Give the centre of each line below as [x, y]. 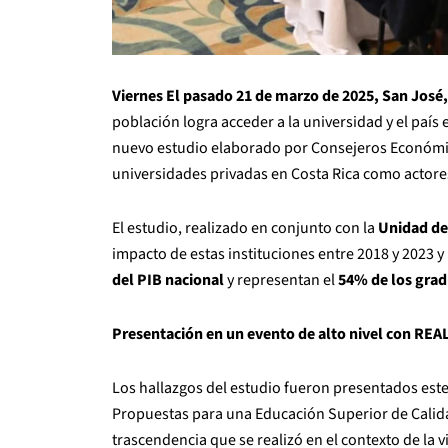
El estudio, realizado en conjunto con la [245, 227]
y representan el [281, 279]
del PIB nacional [168, 279]
